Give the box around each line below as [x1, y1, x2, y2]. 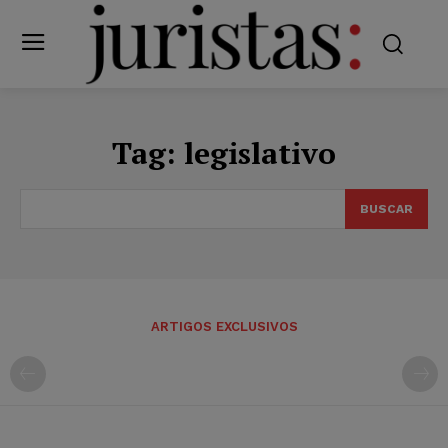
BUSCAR [360, 201, 413, 216]
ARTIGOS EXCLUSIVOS [150, 318, 298, 334]
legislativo [184, 132, 336, 173]
